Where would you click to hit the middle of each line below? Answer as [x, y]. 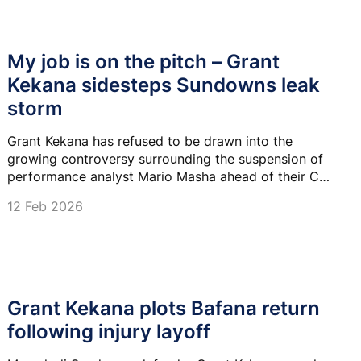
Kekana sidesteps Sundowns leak [164, 85]
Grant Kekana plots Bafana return [164, 309]
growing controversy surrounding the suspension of [165, 158]
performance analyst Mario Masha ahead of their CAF [171, 176]
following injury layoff [109, 332]
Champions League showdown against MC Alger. [157, 194]
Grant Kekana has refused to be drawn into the [150, 141]
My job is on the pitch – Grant [143, 61]
